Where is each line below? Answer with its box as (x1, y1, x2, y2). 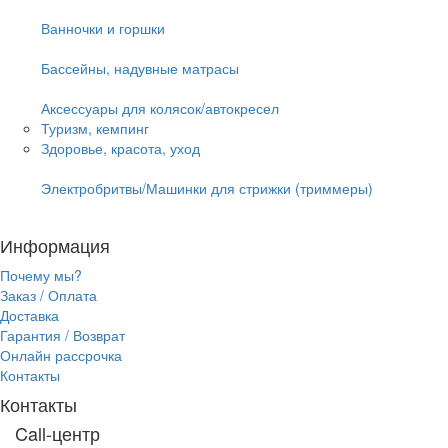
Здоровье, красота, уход (41, 137, 200, 158)
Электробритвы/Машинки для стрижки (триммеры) (41, 177, 373, 198)
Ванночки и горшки (41, 17, 165, 38)
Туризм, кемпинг (41, 117, 149, 138)
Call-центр (15, 420, 100, 446)
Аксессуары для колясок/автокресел (41, 97, 279, 118)
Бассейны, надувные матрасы (41, 57, 239, 78)
